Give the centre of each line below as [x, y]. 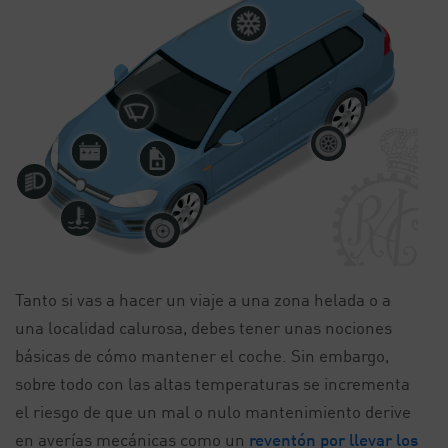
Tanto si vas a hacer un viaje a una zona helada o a [203, 299]
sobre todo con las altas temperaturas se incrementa [212, 383]
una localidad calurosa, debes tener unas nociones [203, 327]
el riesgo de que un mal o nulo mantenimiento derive [213, 411]
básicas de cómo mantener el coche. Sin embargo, [202, 355]
